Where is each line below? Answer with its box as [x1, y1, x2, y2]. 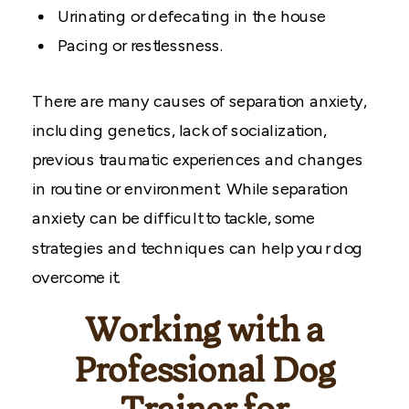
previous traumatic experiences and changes [32, 150, 363, 170]
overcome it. [32, 267, 121, 288]
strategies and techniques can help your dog [32, 238, 363, 258]
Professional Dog [73, 354, 336, 388]
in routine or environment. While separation [32, 179, 350, 199]
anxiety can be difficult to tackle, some [32, 208, 315, 228]
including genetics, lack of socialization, [32, 121, 328, 141]
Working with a [85, 315, 324, 349]
